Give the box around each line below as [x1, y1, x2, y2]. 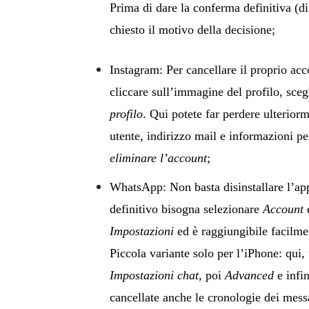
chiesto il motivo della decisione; [110, 23, 275, 37]
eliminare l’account [110, 151, 207, 165]
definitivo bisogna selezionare [110, 202, 263, 216]
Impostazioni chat [110, 268, 199, 282]
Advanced [225, 268, 274, 282]
